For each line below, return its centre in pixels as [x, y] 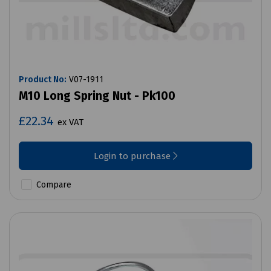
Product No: [43, 80]
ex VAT [70, 122]
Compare [53, 185]
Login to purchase [133, 156]
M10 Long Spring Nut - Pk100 [97, 96]
